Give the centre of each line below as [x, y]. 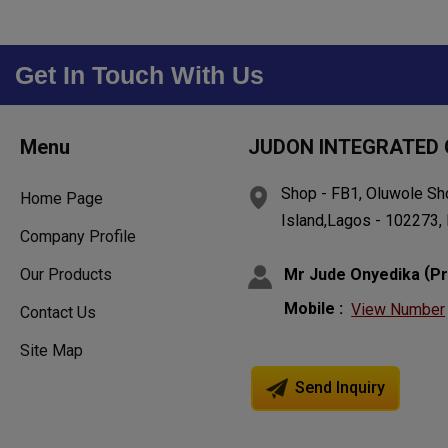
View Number [398, 309]
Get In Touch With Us [139, 75]
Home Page [61, 199]
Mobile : [314, 308]
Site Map [51, 351]
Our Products [66, 275]
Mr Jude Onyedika [352, 274]
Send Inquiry [338, 387]
